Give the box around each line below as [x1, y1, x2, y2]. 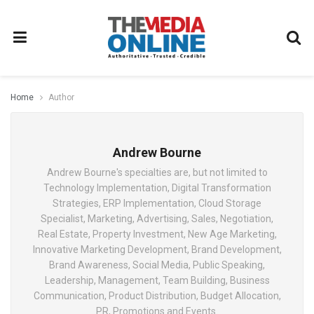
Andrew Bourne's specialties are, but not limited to [46, 167, 268, 178]
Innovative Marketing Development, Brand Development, [32, 244, 282, 255]
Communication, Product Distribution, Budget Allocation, [33, 290, 281, 301]
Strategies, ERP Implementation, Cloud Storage [53, 198, 261, 209]
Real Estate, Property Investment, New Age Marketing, [37, 228, 277, 240]
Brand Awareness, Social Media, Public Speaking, [49, 259, 265, 271]
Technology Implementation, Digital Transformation [43, 182, 271, 193]
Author [48, 93, 74, 102]
